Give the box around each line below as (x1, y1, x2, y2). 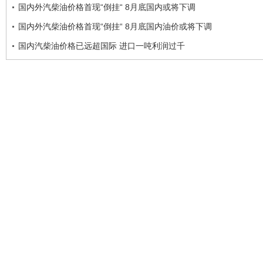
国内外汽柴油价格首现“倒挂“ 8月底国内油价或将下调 (18, 22, 212, 31)
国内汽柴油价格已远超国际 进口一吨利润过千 (18, 41, 185, 50)
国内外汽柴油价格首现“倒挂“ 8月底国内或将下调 (18, 2, 195, 12)
